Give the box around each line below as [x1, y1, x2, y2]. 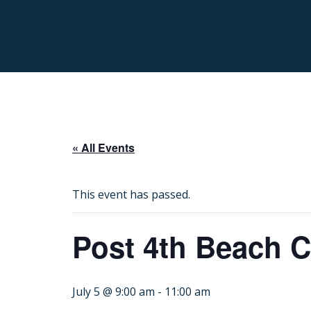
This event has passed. [72, 187, 190, 202]
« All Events [72, 140, 135, 155]
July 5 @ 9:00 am [72, 284, 155, 299]
